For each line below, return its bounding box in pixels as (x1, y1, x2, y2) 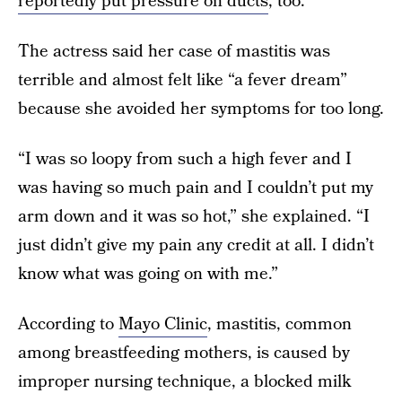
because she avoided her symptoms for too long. (18, 97, 384, 121)
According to (18, 312, 118, 336)
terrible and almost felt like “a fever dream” (18, 68, 347, 92)
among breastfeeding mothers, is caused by (18, 341, 350, 365)
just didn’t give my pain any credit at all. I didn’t (18, 233, 374, 258)
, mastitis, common (207, 312, 352, 336)
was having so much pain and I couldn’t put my (18, 176, 373, 200)
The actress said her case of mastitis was (18, 39, 330, 64)
